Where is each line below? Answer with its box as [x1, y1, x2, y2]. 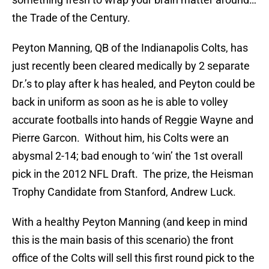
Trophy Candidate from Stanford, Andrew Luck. [12, 186, 236, 199]
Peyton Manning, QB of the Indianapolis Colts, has [12, 41, 248, 55]
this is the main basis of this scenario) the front [12, 234, 234, 247]
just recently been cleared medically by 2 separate [12, 59, 250, 73]
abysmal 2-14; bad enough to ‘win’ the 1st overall [12, 150, 243, 163]
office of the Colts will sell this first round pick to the [12, 252, 255, 265]
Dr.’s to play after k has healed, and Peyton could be [12, 77, 255, 91]
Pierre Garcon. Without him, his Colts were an [12, 131, 229, 145]
